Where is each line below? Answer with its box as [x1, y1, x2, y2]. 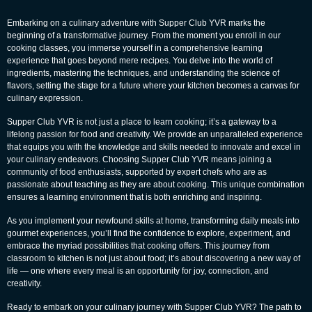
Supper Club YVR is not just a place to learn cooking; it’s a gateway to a [7, 116, 276, 127]
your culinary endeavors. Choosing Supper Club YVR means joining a [7, 154, 272, 164]
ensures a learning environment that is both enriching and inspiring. [7, 192, 262, 202]
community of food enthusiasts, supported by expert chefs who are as [7, 166, 267, 177]
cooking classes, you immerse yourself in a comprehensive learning [7, 42, 263, 53]
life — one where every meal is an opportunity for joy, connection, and [7, 265, 269, 276]
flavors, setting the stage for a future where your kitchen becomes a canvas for [7, 80, 299, 91]
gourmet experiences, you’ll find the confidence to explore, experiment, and [7, 228, 290, 238]
